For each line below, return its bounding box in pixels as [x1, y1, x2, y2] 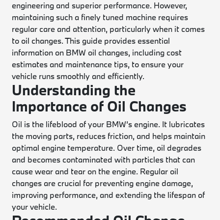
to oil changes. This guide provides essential [12, 35, 170, 46]
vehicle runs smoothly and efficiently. [12, 71, 145, 81]
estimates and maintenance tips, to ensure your [12, 59, 184, 69]
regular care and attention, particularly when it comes [12, 24, 205, 34]
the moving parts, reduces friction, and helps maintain [12, 131, 206, 141]
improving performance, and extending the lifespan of [12, 190, 205, 200]
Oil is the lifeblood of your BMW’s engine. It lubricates [12, 119, 205, 129]
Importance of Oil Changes [12, 97, 187, 115]
